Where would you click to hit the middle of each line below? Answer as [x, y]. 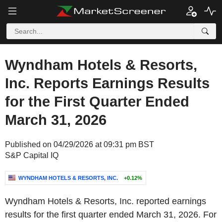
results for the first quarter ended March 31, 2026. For [111, 215]
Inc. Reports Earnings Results [107, 83]
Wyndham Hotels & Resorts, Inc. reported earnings [106, 201]
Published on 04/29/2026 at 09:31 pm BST [80, 144]
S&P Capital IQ [32, 155]
